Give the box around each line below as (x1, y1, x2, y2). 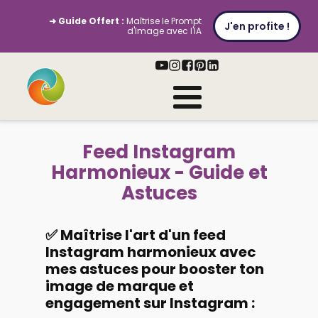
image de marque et (45, 276, 194, 296)
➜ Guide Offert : (49, 15, 125, 27)
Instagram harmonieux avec (45, 242, 256, 262)
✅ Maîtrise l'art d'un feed (45, 225, 226, 245)
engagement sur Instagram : (45, 293, 255, 313)
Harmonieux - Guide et (50, 160, 268, 185)
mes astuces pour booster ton (45, 259, 264, 279)
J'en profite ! (224, 19, 290, 33)
